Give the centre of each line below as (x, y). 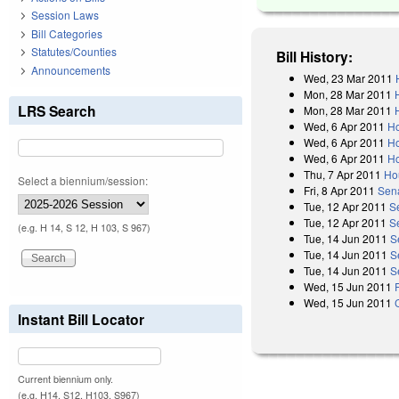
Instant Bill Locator (81, 319)
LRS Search (57, 110)
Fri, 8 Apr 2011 (340, 190)
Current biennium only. (65, 379)
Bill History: (315, 56)
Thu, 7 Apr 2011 (343, 174)
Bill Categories (67, 33)
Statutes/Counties (74, 52)
